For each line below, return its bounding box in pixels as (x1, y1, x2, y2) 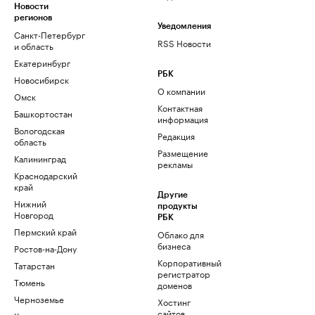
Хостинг (157, 295, 191, 309)
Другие (157, 191, 188, 200)
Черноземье (14, 292, 64, 306)
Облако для (157, 227, 204, 241)
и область (14, 39, 53, 53)
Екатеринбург (14, 56, 70, 70)
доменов (157, 278, 192, 292)
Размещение (157, 146, 208, 160)
